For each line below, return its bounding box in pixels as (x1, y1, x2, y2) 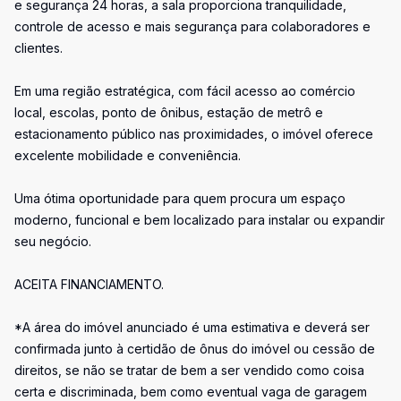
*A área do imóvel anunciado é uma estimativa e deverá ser (14, 320, 370, 335)
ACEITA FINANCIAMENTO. (14, 277, 164, 292)
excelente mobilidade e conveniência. (14, 148, 241, 163)
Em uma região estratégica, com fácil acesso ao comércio (14, 83, 355, 98)
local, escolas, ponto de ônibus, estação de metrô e (14, 105, 323, 120)
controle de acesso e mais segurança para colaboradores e (14, 19, 371, 34)
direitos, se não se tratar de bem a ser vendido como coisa (14, 363, 364, 378)
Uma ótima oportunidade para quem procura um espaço (14, 191, 346, 206)
